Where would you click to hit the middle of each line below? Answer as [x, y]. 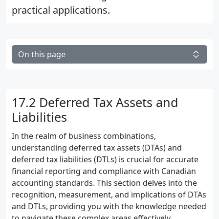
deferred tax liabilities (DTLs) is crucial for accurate [105, 159]
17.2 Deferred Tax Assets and [95, 102]
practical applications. [61, 10]
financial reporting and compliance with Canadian [104, 171]
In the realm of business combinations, [84, 136]
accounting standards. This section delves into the [104, 183]
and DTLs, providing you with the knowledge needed [109, 206]
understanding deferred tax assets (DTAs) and [97, 148]
